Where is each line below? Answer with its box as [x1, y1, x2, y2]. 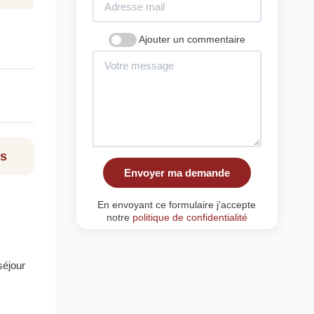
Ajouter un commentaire [138, 33, 245, 45]
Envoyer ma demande [123, 166, 230, 179]
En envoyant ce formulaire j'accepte [97, 198, 257, 210]
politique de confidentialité [132, 211, 247, 223]
